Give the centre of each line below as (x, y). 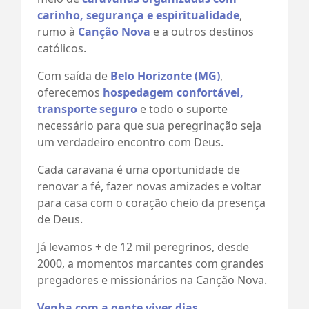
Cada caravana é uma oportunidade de (139, 169)
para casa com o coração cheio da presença (151, 202)
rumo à (58, 31)
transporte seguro (87, 109)
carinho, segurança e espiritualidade (138, 15)
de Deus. (60, 219)
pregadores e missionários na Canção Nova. (153, 280)
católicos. (62, 48)
